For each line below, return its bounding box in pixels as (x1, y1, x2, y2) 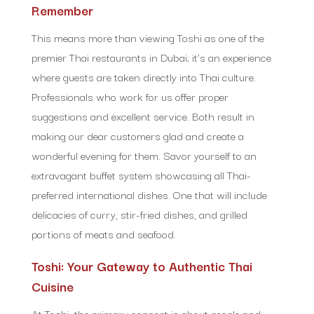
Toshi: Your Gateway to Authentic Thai (31, 255, 252, 275)
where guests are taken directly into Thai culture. (31, 67, 256, 85)
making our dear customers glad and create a (31, 126, 244, 144)
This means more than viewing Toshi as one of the (31, 28, 264, 46)
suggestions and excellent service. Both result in (31, 107, 254, 124)
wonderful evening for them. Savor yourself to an (31, 146, 257, 163)
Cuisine (31, 275, 74, 296)
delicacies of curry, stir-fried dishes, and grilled (31, 205, 247, 222)
